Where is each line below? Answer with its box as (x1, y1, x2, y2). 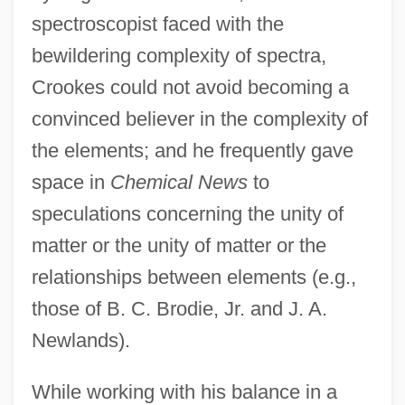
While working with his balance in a (31, 380, 337, 403)
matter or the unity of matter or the (31, 233, 326, 257)
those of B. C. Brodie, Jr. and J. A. (31, 297, 327, 320)
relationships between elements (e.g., (31, 265, 356, 288)
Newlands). (31, 328, 130, 352)
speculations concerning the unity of (31, 202, 344, 225)
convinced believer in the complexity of (31, 107, 368, 130)
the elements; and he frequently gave (31, 138, 353, 162)
